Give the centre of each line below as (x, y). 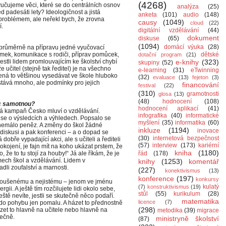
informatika (190, 123)
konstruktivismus (168, 187)
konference (156, 179)
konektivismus (182, 171)
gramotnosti (203, 94)
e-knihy (187, 62)
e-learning (152, 70)
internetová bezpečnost (186, 138)
